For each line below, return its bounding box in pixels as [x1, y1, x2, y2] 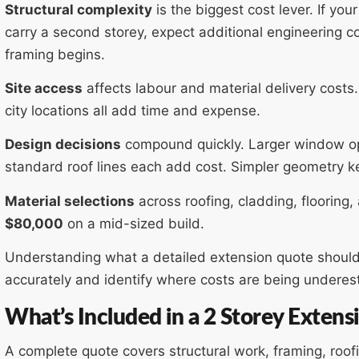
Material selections [5, 192, 135, 209]
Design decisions [5, 136, 121, 153]
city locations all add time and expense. [5, 102, 260, 119]
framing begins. [5, 46, 105, 63]
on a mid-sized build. [63, 215, 204, 232]
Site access [5, 79, 83, 96]
